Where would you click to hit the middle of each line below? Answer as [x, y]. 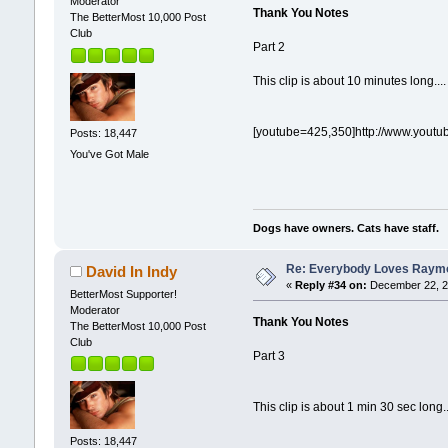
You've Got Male [109, 154]
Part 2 [269, 47]
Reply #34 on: [330, 284]
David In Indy [132, 271]
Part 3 [269, 355]
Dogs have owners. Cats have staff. [346, 227]
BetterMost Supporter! [123, 293]
